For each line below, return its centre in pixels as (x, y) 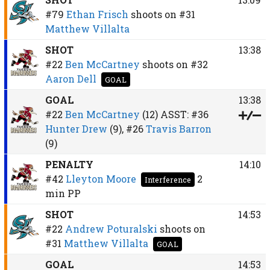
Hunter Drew (76, 128)
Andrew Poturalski (111, 228)
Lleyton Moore (101, 178)
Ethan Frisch (97, 14)
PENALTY (69, 164)
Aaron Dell (71, 78)
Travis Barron (178, 128)
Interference (168, 179)
